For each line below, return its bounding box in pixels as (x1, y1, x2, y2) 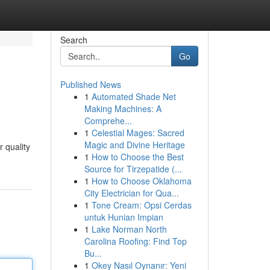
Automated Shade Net (91, 90, 176, 102)
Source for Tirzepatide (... (84, 163, 182, 175)
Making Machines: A (84, 102, 162, 115)
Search (60, 34, 87, 46)
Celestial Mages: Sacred (91, 127, 184, 139)
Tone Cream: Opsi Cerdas (91, 199, 192, 211)
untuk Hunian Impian (84, 211, 163, 223)
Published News (60, 78, 121, 90)
